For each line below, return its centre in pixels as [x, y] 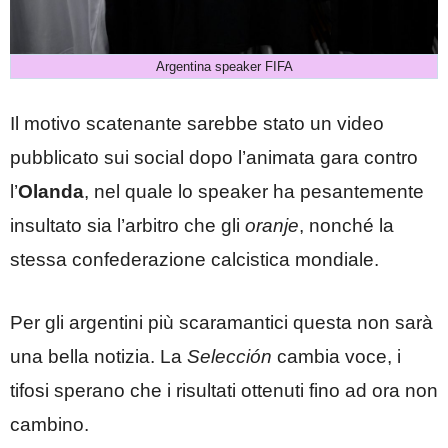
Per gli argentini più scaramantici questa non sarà [221, 322]
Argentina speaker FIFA [224, 66]
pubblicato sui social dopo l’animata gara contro [214, 158]
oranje [272, 226]
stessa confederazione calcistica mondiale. [194, 260]
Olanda [51, 192]
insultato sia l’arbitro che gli [127, 226]
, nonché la [346, 226]
